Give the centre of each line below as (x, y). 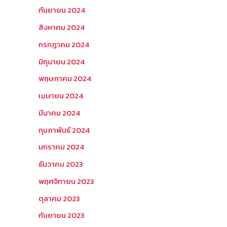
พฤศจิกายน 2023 (66, 181)
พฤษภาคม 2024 (65, 79)
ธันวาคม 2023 (61, 164)
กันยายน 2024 (62, 10)
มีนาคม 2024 (59, 112)
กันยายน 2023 (62, 215)
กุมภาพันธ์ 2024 (64, 130)
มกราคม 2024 (61, 147)
